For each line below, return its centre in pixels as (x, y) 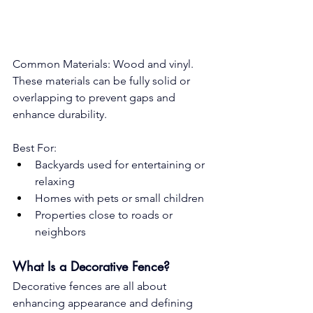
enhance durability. (60, 115)
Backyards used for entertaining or (121, 165)
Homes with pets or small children (119, 198)
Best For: (35, 148)
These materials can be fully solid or (103, 81)
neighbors (60, 232)
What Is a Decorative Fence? (91, 267)
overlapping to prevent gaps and (95, 98)
